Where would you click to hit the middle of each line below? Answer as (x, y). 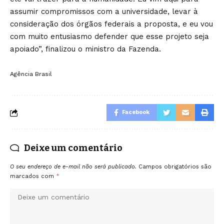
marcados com (33, 176)
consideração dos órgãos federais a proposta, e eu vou (111, 24)
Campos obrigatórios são (175, 167)
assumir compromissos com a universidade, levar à (104, 11)
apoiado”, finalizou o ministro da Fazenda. (85, 49)
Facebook (136, 112)
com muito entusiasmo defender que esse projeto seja (109, 36)
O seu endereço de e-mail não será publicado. (73, 167)
